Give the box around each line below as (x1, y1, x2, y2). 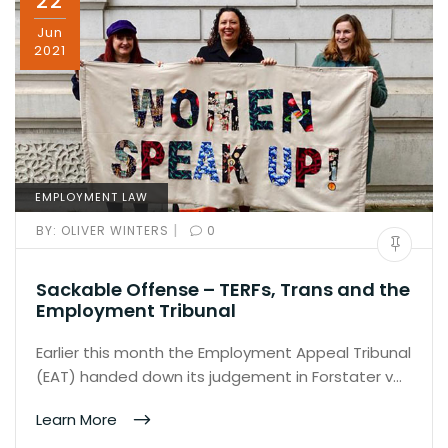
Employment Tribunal (36, 297, 236, 323)
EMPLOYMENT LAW (35, 188, 148, 205)
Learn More (36, 408, 121, 430)
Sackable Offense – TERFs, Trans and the (36, 276, 410, 302)
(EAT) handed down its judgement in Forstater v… (36, 365, 402, 387)
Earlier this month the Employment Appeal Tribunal (36, 341, 411, 363)
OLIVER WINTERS (57, 221, 173, 239)
